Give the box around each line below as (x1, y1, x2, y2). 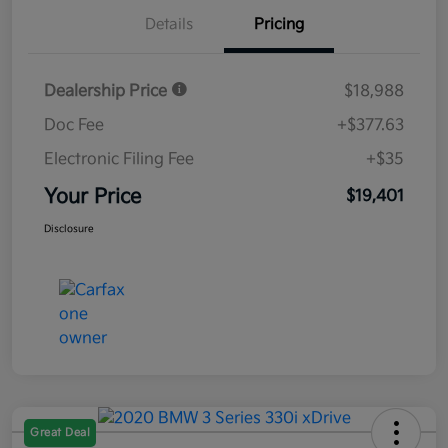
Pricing (254, 15, 304, 35)
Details (145, 15, 193, 35)
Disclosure (44, 223, 94, 236)
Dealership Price (44, 82, 171, 102)
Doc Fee (44, 116, 104, 136)
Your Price (44, 185, 141, 210)
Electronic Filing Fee (44, 150, 194, 170)
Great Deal (30, 426, 90, 440)
